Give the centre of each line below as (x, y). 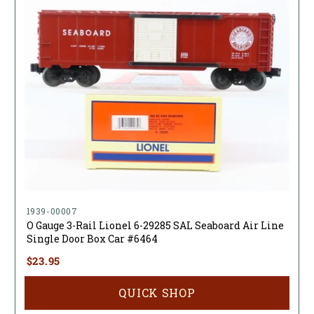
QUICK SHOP (157, 292)
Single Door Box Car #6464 (92, 238)
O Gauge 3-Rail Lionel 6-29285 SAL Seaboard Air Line (155, 225)
